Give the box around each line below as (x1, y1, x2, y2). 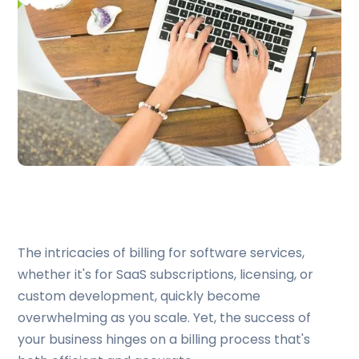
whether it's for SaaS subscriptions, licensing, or (18, 265, 314, 284)
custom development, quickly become (18, 287, 261, 305)
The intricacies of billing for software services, (18, 244, 305, 262)
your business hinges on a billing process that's (18, 330, 311, 349)
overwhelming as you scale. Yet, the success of (18, 309, 312, 327)
